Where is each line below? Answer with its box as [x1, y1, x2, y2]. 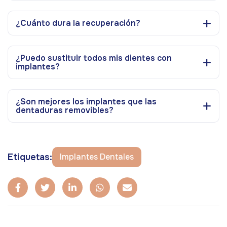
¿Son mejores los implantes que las [16, 96, 157, 107]
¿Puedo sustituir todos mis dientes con [16, 53, 172, 64]
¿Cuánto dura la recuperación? [16, 18, 140, 29]
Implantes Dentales [60, 152, 134, 163]
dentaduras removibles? [16, 105, 113, 116]
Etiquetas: [8, 152, 52, 163]
